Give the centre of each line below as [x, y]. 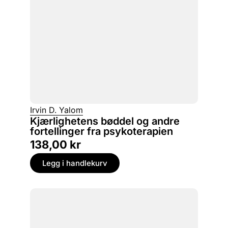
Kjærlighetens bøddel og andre [105, 121]
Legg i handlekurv [75, 163]
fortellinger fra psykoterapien [102, 132]
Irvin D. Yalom [56, 110]
